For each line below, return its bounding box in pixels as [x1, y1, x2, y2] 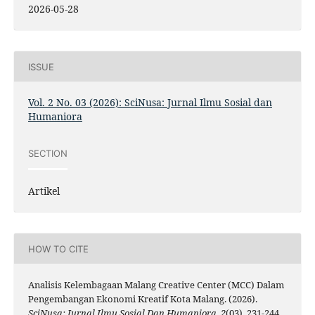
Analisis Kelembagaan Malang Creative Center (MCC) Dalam [27, 278, 284, 292]
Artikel [27, 184, 60, 198]
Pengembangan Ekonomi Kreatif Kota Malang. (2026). [27, 292, 257, 306]
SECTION [27, 147, 67, 159]
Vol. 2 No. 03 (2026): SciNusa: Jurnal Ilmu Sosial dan [27, 96, 272, 110]
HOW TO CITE [27, 243, 89, 255]
